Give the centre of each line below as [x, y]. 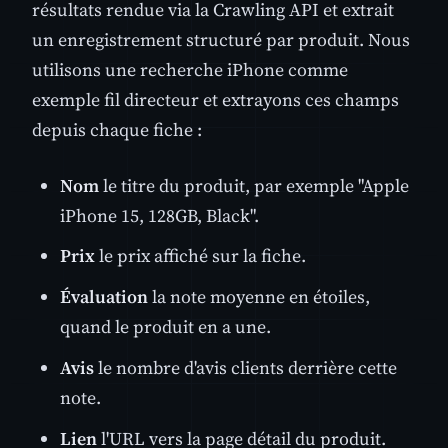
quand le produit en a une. [165, 327]
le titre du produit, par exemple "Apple [254, 185]
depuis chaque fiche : [117, 130]
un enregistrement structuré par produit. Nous [221, 40]
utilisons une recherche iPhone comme [190, 70]
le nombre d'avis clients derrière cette [245, 368]
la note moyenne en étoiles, [259, 297]
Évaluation [104, 297]
